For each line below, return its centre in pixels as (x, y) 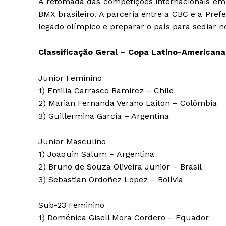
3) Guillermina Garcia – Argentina (104, 116)
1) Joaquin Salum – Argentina (96, 154)
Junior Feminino (70, 78)
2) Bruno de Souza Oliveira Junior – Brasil (120, 167)
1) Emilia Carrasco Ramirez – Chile (106, 91)
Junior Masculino (72, 142)
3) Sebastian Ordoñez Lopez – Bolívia (111, 180)
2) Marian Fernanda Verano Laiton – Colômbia (128, 103)
